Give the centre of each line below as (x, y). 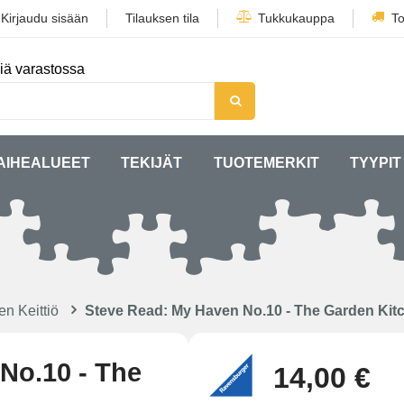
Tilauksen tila (162, 18)
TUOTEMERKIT (266, 163)
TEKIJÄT (152, 163)
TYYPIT (376, 163)
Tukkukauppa (296, 18)
